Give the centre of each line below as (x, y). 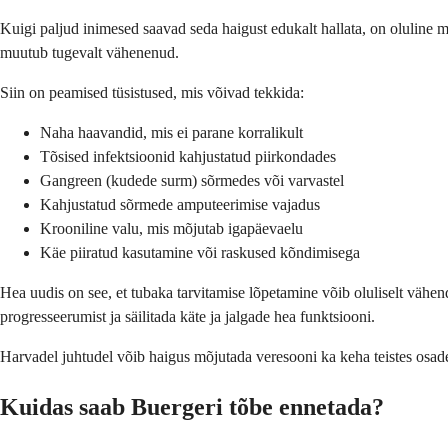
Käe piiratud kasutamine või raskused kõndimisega (200, 253)
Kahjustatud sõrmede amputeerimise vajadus (180, 205)
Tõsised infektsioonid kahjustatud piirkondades (188, 157)
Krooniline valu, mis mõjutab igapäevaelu (171, 229)
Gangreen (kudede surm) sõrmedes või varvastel (192, 181)
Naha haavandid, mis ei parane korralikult (171, 133)
